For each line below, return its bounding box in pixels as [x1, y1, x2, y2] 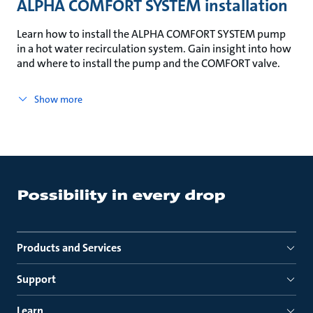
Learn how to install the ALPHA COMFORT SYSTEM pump [17, 27, 286, 41]
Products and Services [17, 240, 122, 255]
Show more [34, 93, 82, 105]
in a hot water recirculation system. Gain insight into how [17, 41, 291, 56]
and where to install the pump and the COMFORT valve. [17, 56, 280, 71]
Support [17, 272, 56, 286]
